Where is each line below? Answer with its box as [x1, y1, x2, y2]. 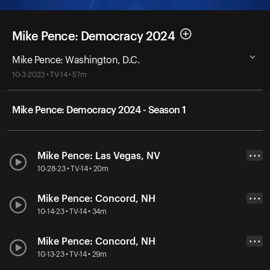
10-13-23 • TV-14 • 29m [37, 250, 107, 258]
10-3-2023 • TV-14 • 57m [12, 71, 87, 78]
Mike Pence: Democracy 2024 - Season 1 [12, 105, 186, 115]
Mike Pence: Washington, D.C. [12, 55, 140, 65]
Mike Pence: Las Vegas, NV [37, 151, 160, 161]
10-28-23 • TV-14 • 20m [37, 165, 108, 172]
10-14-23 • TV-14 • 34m [37, 207, 107, 215]
